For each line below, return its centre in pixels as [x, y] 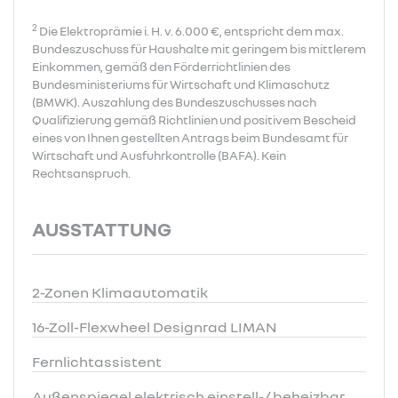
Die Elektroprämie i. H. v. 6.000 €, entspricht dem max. [191, 31]
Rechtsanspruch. [81, 173]
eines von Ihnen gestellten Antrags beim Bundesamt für [190, 137]
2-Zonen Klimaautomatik [120, 292]
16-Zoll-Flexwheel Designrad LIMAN [155, 327]
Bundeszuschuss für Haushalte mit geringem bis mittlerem [199, 48]
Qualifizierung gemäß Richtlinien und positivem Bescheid [194, 119]
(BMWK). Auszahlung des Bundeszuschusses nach [174, 102]
